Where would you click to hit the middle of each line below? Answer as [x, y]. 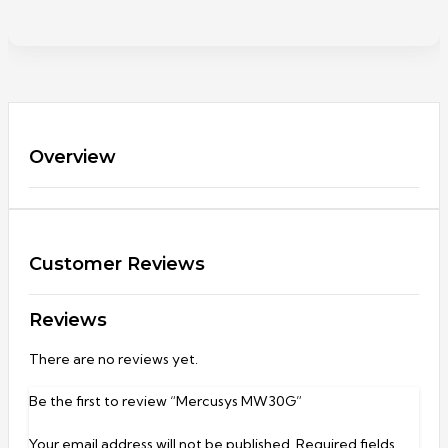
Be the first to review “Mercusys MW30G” [165, 401]
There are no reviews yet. [113, 359]
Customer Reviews [117, 264]
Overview [72, 157]
